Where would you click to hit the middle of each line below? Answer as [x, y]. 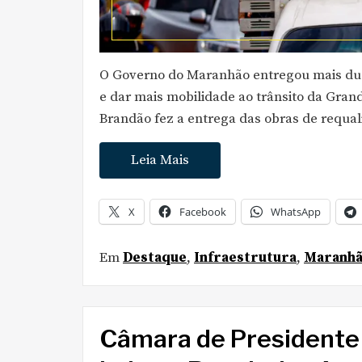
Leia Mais [160, 160]
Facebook [203, 211]
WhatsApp [296, 211]
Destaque [155, 257]
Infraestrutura [245, 257]
